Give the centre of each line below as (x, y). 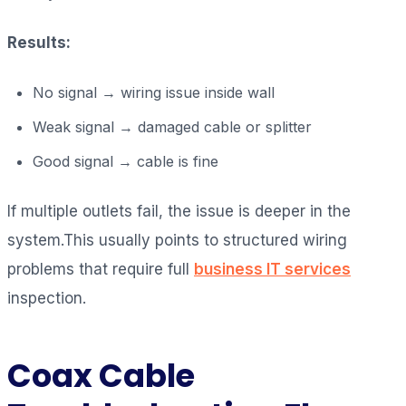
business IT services (272, 269)
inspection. (47, 298)
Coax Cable (101, 375)
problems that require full (101, 269)
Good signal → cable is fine (126, 161)
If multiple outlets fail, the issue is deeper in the (179, 211)
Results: (39, 42)
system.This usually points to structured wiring (177, 240)
